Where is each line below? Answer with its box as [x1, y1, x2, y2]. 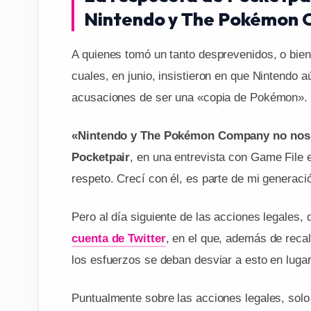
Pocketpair [72, 151, 131, 165]
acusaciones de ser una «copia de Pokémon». [72, 91, 308, 105]
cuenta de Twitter [72, 232, 166, 246]
